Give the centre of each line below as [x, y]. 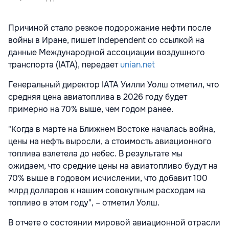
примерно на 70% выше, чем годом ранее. [91, 109]
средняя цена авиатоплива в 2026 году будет [98, 97]
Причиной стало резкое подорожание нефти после [110, 28]
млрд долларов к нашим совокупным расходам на [107, 191]
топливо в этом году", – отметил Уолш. [84, 203]
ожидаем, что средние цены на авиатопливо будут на [113, 166]
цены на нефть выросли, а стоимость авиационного [110, 142]
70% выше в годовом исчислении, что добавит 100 [108, 178]
